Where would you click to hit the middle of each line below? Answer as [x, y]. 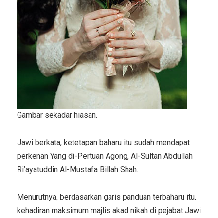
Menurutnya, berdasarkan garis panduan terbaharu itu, [107, 197]
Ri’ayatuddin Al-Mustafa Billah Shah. [78, 169]
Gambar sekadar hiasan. [57, 115]
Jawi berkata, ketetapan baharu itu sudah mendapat [103, 142]
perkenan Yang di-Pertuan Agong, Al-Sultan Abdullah [105, 156]
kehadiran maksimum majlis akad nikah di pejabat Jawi [109, 210]
